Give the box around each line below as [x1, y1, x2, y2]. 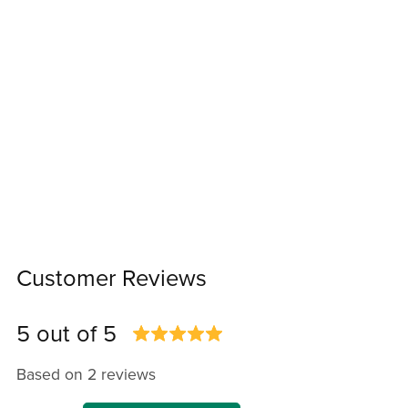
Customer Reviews [15, 264, 207, 292]
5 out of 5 [15, 320, 117, 348]
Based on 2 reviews [15, 364, 156, 384]
